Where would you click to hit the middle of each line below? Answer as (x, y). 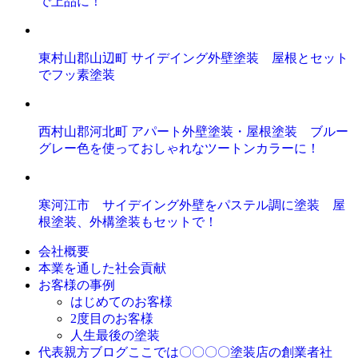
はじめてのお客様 (121, 302)
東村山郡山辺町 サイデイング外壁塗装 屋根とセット (193, 58)
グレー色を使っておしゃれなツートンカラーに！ (179, 148)
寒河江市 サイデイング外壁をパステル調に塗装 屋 (192, 205)
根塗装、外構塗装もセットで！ (128, 222)
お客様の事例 (77, 285)
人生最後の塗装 (115, 335)
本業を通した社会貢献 (102, 268)
